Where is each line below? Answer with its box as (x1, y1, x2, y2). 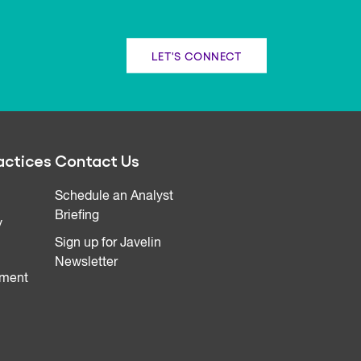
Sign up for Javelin (55, 237, 162, 251)
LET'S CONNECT (151, 48, 242, 62)
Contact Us (55, 153, 140, 170)
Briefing (55, 210, 100, 223)
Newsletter (55, 256, 118, 270)
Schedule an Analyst (55, 190, 174, 204)
